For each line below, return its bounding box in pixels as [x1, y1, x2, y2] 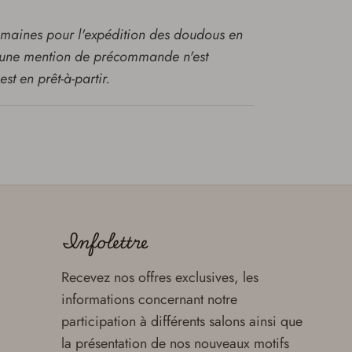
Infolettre [61, 226, 148, 257]
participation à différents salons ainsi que [61, 311, 302, 332]
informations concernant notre [61, 289, 237, 310]
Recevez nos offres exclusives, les [61, 267, 258, 288]
